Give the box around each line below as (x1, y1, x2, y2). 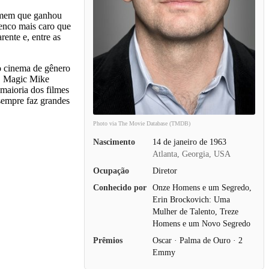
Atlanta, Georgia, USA (153, 148, 231, 159)
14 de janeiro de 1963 (153, 136, 226, 147)
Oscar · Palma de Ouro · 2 (153, 235, 243, 245)
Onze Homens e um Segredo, (153, 182, 252, 192)
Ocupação (93, 165, 129, 175)
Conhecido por (93, 182, 147, 192)
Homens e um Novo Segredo (153, 218, 250, 228)
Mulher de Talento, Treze (153, 206, 238, 216)
